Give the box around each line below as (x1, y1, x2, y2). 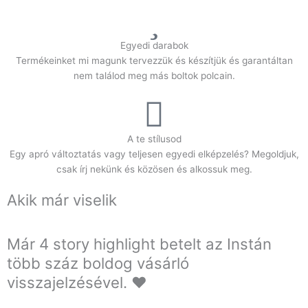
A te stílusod (126, 133, 181, 145)
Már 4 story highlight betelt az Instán (7, 234, 272, 253)
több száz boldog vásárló (7, 253, 189, 272)
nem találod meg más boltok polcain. (73, 70, 235, 82)
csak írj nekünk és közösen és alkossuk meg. (56, 164, 252, 175)
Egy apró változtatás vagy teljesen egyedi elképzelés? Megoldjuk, (9, 148, 299, 160)
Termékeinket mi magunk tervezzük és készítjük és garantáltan (15, 55, 293, 67)
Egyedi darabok (120, 40, 188, 52)
